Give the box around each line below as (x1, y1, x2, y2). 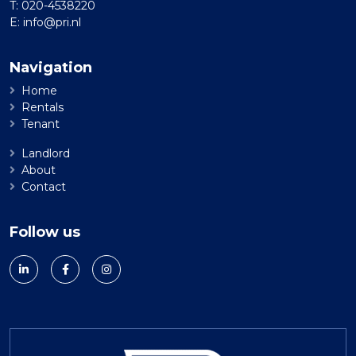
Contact (21, 180, 66, 194)
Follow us (10, 223, 80, 241)
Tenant (21, 117, 60, 131)
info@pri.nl (23, 15, 81, 29)
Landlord (21, 146, 70, 161)
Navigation (10, 59, 92, 76)
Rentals (21, 100, 64, 114)
